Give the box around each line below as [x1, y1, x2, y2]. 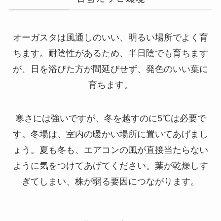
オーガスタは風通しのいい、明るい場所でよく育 [13, 32, 208, 42]
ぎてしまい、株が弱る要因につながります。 [22, 176, 199, 186]
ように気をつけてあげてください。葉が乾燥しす [13, 160, 208, 171]
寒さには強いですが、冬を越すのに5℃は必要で [15, 113, 206, 123]
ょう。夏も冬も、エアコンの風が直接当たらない [13, 145, 208, 155]
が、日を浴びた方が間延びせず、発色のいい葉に [13, 64, 208, 74]
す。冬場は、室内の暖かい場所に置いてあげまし [13, 129, 208, 139]
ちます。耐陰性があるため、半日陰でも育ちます [13, 48, 208, 58]
